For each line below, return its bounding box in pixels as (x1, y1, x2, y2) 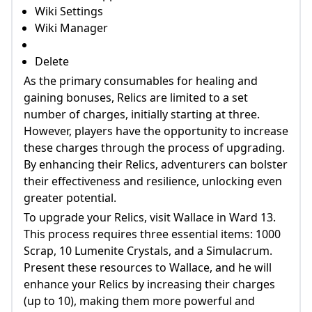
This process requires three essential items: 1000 (24, 226, 281, 242)
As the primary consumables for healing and (24, 73, 258, 88)
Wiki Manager (35, 20, 108, 36)
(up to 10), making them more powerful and (24, 293, 255, 309)
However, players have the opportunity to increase (24, 123, 288, 139)
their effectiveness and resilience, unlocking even (24, 173, 282, 189)
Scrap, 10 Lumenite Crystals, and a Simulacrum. (24, 243, 272, 258)
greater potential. (24, 190, 116, 205)
